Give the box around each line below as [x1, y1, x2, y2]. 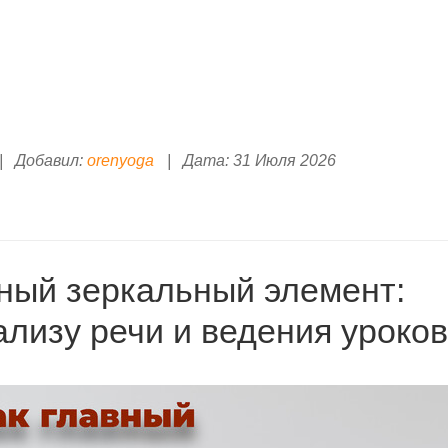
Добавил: [14, 151, 83, 169]
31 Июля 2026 [232, 151, 336, 169]
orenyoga [86, 151, 154, 169]
